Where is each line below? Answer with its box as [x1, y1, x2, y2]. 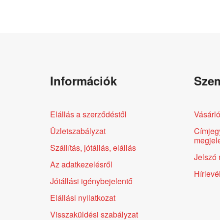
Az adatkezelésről [50, 158, 112, 170]
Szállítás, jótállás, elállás [50, 141, 136, 153]
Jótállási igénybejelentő [50, 175, 133, 187]
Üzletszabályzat [50, 125, 106, 137]
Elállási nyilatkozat [50, 192, 115, 203]
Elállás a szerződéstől [50, 108, 127, 120]
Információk [50, 72, 117, 89]
